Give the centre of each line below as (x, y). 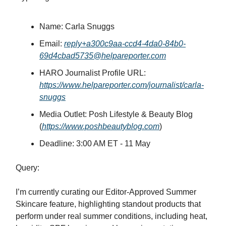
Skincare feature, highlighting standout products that (108, 204)
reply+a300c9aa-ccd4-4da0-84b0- (125, 44)
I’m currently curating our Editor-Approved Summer (106, 192)
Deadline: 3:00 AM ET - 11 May (95, 144)
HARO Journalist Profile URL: (93, 73)
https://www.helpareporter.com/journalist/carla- (122, 85)
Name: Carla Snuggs (77, 27)
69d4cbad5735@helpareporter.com (103, 56)
